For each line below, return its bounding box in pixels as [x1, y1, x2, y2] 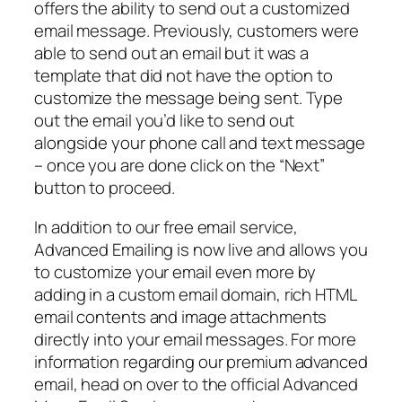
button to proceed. [34, 176, 176, 200]
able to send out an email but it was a [34, 41, 310, 66]
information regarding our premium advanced [34, 349, 368, 373]
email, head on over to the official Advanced [34, 371, 358, 396]
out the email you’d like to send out [34, 109, 295, 133]
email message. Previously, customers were [34, 19, 359, 43]
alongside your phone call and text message [34, 131, 365, 155]
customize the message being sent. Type [34, 86, 344, 110]
